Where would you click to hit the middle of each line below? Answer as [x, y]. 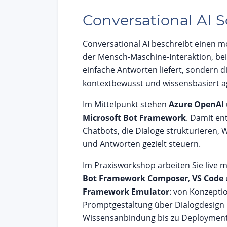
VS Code [208, 179]
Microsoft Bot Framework [134, 118]
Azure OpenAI [196, 105]
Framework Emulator [126, 192]
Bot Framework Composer [135, 179]
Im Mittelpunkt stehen [126, 105]
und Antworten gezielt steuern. [142, 144]
